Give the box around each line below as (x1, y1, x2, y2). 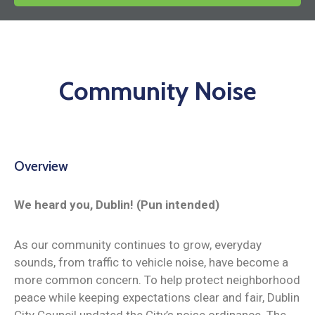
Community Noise (58, 75, 257, 106)
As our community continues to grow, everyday (14, 237, 262, 252)
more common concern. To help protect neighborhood (14, 272, 300, 287)
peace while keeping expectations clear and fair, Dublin (14, 290, 300, 304)
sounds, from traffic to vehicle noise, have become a (14, 255, 288, 269)
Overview (14, 157, 74, 174)
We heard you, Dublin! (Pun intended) (14, 197, 219, 212)
